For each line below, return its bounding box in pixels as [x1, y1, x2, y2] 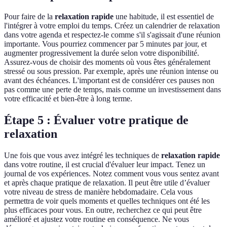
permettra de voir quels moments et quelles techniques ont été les [4, 197, 210, 206]
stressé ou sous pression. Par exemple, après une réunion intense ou [4, 67, 218, 76]
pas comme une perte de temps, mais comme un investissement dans [4, 85, 221, 94]
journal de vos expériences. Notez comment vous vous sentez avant [4, 169, 219, 178]
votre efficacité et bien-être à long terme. [4, 94, 132, 103]
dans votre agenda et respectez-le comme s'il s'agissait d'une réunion [4, 30, 220, 40]
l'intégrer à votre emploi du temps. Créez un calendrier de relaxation [4, 21, 220, 30]
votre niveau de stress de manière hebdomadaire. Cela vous [4, 187, 193, 197]
